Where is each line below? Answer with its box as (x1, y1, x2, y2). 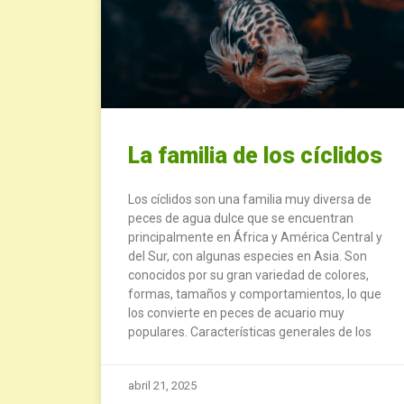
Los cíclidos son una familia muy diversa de (128, 191, 372, 207)
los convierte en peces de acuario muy (128, 305, 344, 320)
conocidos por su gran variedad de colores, (128, 267, 369, 282)
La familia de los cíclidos (128, 142, 382, 169)
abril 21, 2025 (128, 378, 197, 392)
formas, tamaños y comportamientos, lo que (128, 286, 381, 301)
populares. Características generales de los (128, 324, 372, 339)
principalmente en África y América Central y (128, 229, 382, 244)
